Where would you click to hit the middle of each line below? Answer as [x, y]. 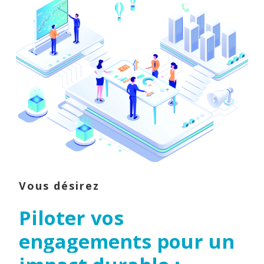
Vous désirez [59, 185]
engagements [85, 241]
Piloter [52, 217]
